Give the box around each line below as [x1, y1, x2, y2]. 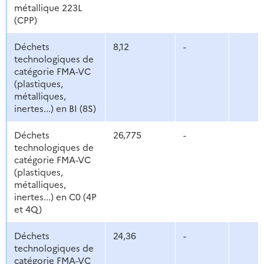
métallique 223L [14, 1, 82, 14]
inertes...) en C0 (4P [14, 190, 97, 203]
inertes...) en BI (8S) [14, 102, 96, 115]
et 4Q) [14, 203, 42, 216]
